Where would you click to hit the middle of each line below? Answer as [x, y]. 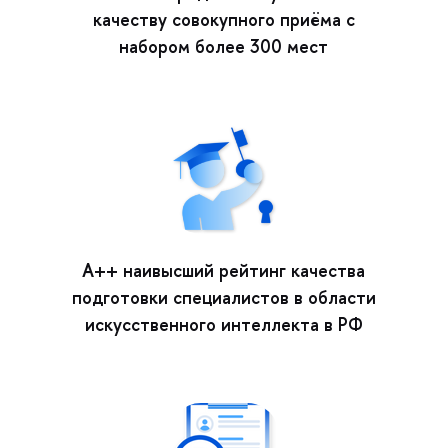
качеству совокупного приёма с [223, 20]
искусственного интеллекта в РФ [223, 325]
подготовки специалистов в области [223, 298]
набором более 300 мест [224, 47]
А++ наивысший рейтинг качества [224, 271]
